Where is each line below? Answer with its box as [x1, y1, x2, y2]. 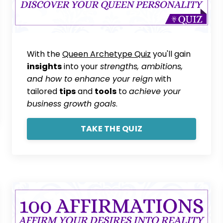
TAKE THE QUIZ [80, 122, 143, 134]
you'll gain [151, 48, 191, 60]
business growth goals [27, 98, 116, 110]
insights [27, 60, 62, 72]
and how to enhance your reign [27, 73, 153, 85]
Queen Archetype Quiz [62, 48, 151, 60]
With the [27, 48, 62, 60]
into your [62, 60, 100, 72]
